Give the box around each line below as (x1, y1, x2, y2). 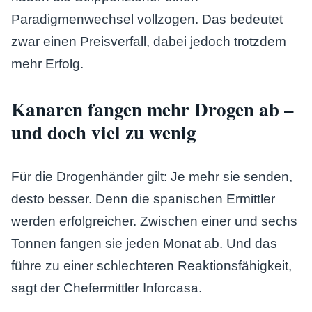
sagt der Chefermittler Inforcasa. (11, 281, 202, 295)
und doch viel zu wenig (11, 118, 196, 146)
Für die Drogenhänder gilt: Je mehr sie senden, (11, 169, 292, 184)
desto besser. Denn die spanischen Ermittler (11, 192, 275, 206)
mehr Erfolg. (11, 56, 84, 71)
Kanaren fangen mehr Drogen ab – (11, 95, 294, 123)
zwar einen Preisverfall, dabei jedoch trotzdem (11, 34, 286, 49)
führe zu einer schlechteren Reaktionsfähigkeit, (11, 258, 292, 273)
